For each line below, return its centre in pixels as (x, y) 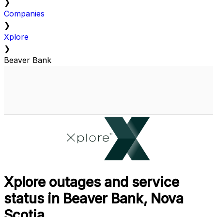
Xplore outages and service (92, 182)
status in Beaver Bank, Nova (94, 199)
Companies (24, 14)
